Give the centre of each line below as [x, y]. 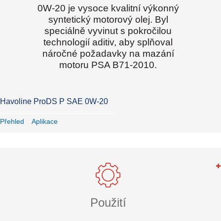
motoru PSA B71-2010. [108, 65]
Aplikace [45, 122]
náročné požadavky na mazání [108, 54]
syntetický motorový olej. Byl [108, 20]
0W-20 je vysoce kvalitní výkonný [108, 8]
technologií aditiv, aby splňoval [108, 42]
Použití [108, 203]
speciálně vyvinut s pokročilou [108, 31]
